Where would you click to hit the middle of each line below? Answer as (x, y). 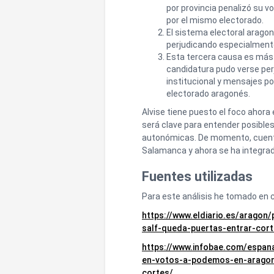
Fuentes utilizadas (197, 177)
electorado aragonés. (208, 94)
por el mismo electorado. (215, 20)
